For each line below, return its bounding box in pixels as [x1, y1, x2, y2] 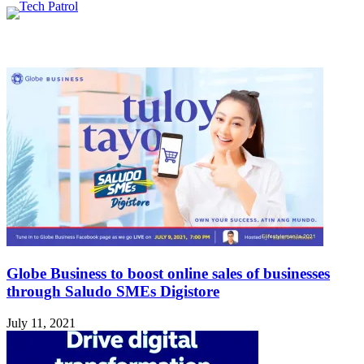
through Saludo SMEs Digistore [6, 282, 219, 300]
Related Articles [6, 34, 110, 52]
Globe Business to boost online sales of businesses [6, 264, 330, 282]
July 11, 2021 [6, 315, 76, 330]
